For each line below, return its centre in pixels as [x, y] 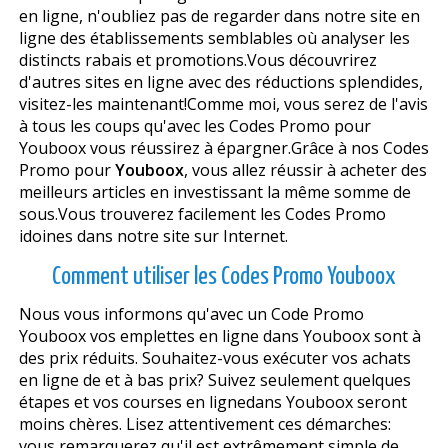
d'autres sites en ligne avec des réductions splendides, [220, 81]
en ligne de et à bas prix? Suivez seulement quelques [214, 379]
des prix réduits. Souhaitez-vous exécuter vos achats [214, 357]
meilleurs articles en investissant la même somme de [214, 191]
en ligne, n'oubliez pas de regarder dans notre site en [219, 15]
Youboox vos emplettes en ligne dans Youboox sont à [219, 335]
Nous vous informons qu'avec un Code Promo [191, 313]
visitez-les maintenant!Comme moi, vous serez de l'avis [223, 103]
